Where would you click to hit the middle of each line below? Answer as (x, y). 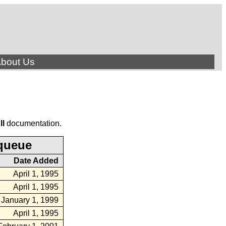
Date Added (36, 161)
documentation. (33, 123)
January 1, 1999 (30, 200)
